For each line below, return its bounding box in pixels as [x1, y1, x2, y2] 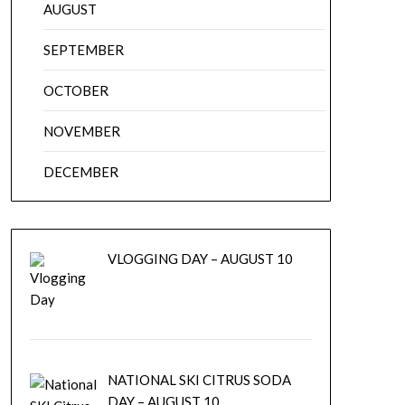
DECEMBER [42, 164, 118, 180]
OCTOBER [42, 82, 108, 99]
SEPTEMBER [42, 42, 124, 58]
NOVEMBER [42, 123, 120, 139]
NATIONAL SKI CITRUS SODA [108, 372, 292, 389]
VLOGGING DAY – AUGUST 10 [108, 250, 294, 267]
